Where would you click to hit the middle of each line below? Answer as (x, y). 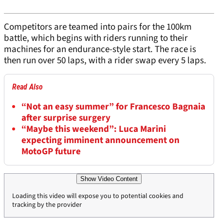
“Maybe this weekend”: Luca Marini (94, 129)
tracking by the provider (47, 205)
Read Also (27, 87)
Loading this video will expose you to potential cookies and (98, 196)
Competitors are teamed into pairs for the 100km (98, 27)
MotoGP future (51, 152)
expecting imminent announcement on (100, 141)
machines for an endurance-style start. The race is (100, 50)
